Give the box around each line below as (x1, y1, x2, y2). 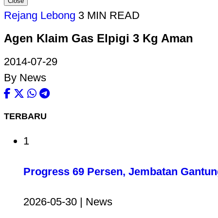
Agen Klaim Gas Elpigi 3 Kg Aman (4, 32, 193, 45)
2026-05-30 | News (23, 195, 112, 208)
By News (4, 72, 46, 84)
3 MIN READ (78, 9, 140, 22)
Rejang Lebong (4, 9, 75, 22)
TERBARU (4, 111, 47, 122)
